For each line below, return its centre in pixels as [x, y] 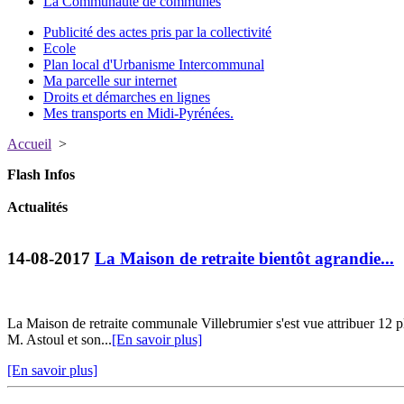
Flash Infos [41, 174]
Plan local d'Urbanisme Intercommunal [154, 64]
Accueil [29, 144]
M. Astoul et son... [60, 340]
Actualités [37, 207]
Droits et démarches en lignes [127, 97]
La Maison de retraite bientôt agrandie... [244, 258]
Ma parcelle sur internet [110, 81]
